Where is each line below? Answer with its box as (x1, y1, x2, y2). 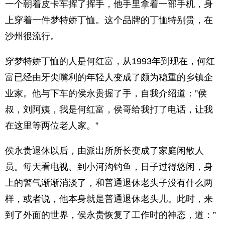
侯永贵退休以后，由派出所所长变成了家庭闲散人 (5, 146, 204, 156)
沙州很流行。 (5, 31, 59, 41)
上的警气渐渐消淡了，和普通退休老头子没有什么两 (5, 178, 213, 188)
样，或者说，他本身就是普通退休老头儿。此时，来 (5, 194, 213, 204)
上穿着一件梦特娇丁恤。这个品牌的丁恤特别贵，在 (5, 15, 213, 25)
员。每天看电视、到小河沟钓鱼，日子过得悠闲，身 (5, 162, 213, 172)
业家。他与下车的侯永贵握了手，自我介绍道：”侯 (5, 88, 207, 98)
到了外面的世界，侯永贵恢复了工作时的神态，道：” (5, 210, 216, 220)
